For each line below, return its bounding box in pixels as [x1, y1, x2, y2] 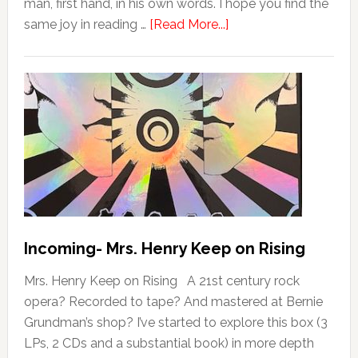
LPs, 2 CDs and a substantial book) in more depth [23, 336, 314, 352]
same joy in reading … [23, 17, 149, 33]
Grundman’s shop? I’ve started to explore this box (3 [23, 315, 328, 331]
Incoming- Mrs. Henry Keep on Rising [23, 239, 305, 259]
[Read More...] [149, 17, 229, 33]
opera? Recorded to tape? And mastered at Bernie [23, 294, 323, 310]
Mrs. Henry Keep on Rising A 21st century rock [23, 273, 300, 289]
